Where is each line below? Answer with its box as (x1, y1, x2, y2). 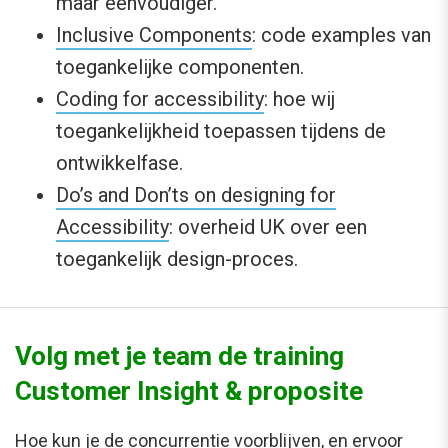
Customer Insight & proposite (15, 375, 363, 406)
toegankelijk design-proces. (56, 246, 298, 271)
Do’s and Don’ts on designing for (56, 182, 336, 207)
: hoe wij (264, 86, 335, 111)
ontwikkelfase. (56, 150, 183, 175)
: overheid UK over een (169, 214, 367, 239)
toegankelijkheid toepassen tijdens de (56, 118, 386, 143)
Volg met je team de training (15, 340, 344, 371)
